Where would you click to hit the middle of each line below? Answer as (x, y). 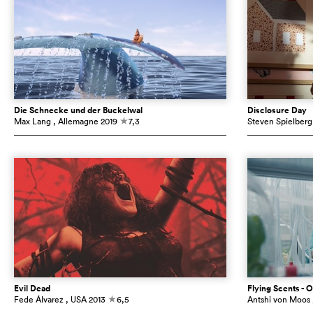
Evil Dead (32, 288)
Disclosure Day (277, 110)
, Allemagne (76, 121)
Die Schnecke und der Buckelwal (78, 110)
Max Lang (32, 121)
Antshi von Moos (278, 299)
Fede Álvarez (39, 299)
